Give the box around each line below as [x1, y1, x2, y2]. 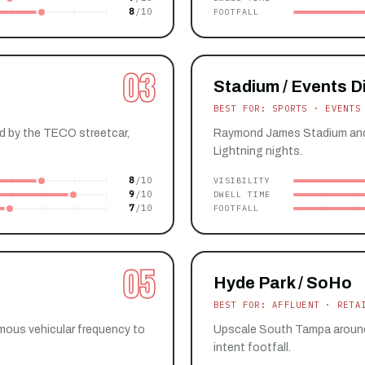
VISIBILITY [213, 174, 270, 186]
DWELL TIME [213, 188, 270, 200]
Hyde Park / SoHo [213, 274, 352, 292]
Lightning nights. [213, 145, 302, 158]
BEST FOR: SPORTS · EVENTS [213, 103, 361, 115]
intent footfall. [213, 341, 291, 354]
